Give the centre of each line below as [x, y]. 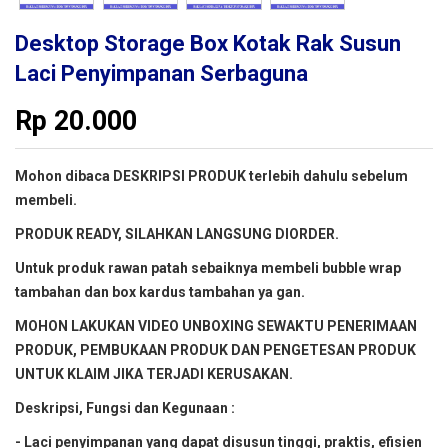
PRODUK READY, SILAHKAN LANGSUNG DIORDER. [177, 234]
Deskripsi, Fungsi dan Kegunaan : [125, 408]
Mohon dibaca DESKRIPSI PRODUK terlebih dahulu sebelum [211, 176]
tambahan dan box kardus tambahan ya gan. [160, 292]
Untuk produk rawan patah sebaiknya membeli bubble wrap [208, 268]
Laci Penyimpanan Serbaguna [161, 74]
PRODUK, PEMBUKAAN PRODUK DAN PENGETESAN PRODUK [215, 350]
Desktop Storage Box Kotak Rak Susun [208, 44]
